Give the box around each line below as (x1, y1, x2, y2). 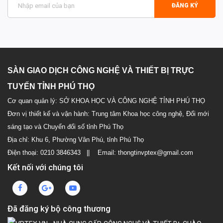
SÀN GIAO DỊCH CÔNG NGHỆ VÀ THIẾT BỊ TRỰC (7, 66, 194, 75)
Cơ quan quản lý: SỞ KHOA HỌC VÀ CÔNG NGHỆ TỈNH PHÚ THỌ (7, 97, 205, 105)
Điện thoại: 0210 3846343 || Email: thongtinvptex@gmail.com (7, 149, 193, 156)
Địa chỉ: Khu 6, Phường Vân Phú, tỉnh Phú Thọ (7, 136, 144, 143)
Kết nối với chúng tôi (7, 162, 83, 172)
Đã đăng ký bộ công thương (7, 204, 111, 214)
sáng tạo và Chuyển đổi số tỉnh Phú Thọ (7, 123, 123, 130)
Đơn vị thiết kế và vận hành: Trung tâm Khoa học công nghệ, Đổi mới (7, 110, 209, 117)
